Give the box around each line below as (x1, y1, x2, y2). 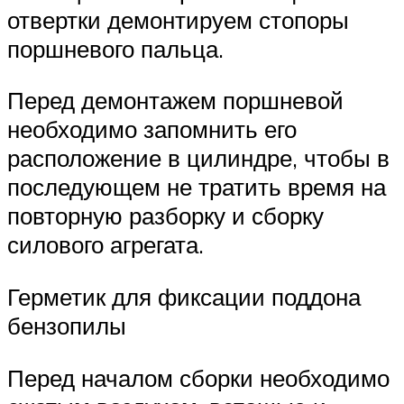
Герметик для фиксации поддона (7, 281, 361, 311)
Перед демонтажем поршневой (7, 86, 344, 115)
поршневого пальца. (7, 33, 224, 63)
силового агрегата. (7, 230, 204, 260)
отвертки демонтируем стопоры (7, 5, 349, 34)
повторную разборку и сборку (7, 201, 324, 231)
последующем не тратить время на (7, 172, 386, 202)
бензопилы (7, 310, 126, 340)
